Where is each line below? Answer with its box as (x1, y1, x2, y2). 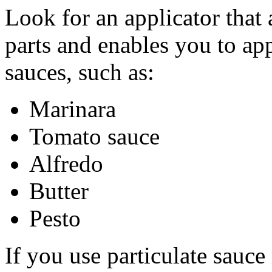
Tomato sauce (29, 123, 160, 150)
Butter (29, 178, 89, 205)
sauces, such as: (5, 59, 154, 86)
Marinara (29, 96, 116, 123)
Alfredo (29, 151, 103, 177)
